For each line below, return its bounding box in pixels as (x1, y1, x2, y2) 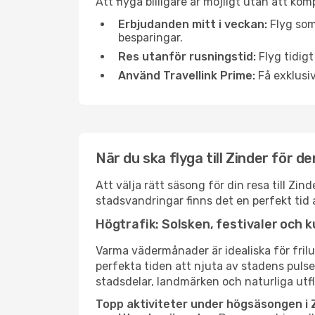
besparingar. (118, 31, 183, 44)
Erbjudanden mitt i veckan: (118, 18, 267, 31)
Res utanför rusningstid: (118, 50, 256, 63)
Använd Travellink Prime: (118, 69, 255, 82)
